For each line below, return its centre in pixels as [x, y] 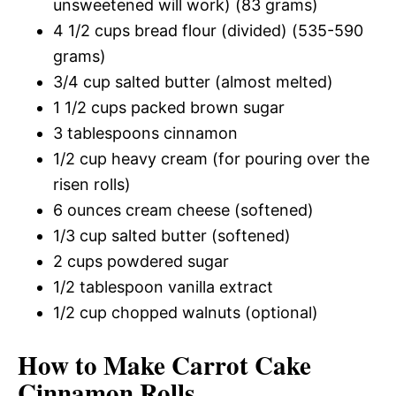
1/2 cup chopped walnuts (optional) [186, 312]
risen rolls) [92, 184]
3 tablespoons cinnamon [145, 133]
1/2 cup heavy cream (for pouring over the [211, 158]
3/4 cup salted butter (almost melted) [193, 81]
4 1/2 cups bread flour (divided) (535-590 [208, 30]
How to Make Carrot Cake [164, 365]
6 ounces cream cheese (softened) [183, 209]
